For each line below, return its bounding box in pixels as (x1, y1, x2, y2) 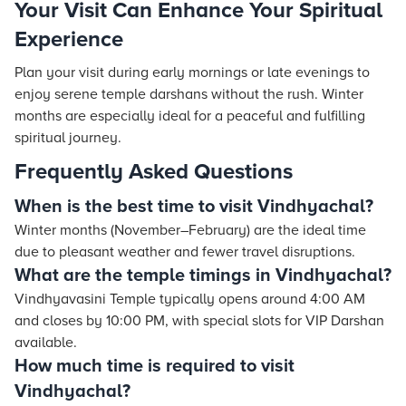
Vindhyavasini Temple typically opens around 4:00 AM (14, 290, 365, 308)
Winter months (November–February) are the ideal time (14, 221, 366, 239)
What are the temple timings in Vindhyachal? (14, 265, 391, 286)
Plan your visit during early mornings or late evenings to (14, 63, 370, 82)
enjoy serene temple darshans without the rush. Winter (14, 85, 363, 103)
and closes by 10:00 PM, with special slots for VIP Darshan (14, 312, 384, 330)
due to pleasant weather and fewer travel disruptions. (14, 243, 355, 261)
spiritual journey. (14, 129, 121, 147)
